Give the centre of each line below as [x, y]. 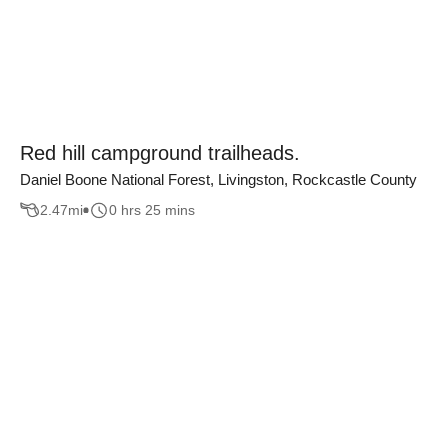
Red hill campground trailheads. [160, 152]
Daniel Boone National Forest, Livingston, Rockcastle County [218, 179]
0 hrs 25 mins [152, 210]
